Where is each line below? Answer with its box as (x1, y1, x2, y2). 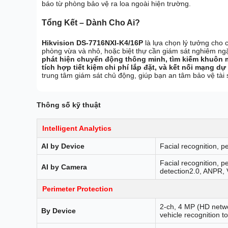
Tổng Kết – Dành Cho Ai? (42, 18, 140, 27)
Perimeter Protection (42, 184, 113, 193)
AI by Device (41, 141, 84, 150)
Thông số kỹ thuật (37, 101, 101, 109)
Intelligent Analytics (42, 124, 111, 132)
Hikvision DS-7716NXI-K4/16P (42, 38, 143, 47)
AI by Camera (41, 162, 87, 171)
